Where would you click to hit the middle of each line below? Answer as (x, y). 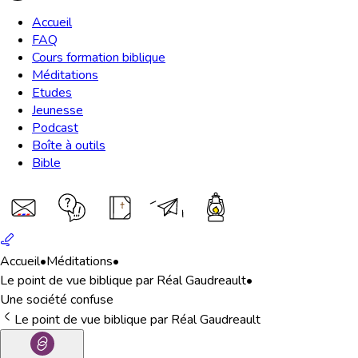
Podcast (55, 128)
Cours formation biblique (99, 58)
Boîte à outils (69, 145)
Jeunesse (58, 110)
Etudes (52, 93)
